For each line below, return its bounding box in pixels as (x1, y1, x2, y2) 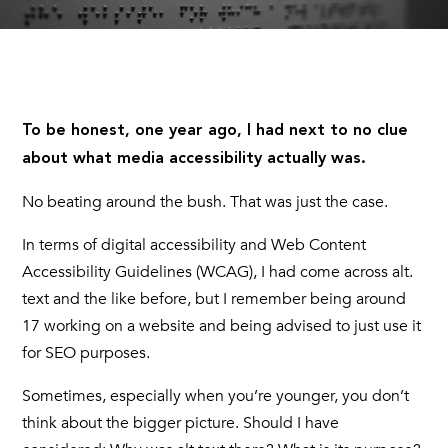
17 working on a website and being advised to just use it (22, 315, 422, 338)
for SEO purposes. (22, 342, 151, 365)
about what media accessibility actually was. (22, 151, 367, 168)
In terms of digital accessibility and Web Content (22, 234, 367, 257)
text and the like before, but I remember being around (22, 288, 407, 311)
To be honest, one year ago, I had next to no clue (22, 123, 409, 140)
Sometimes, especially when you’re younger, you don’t (22, 385, 410, 408)
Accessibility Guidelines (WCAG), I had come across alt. (22, 261, 414, 284)
